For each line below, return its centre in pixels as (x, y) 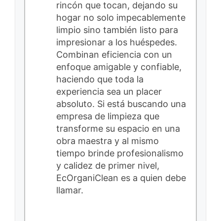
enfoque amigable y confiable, (119, 67)
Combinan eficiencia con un (114, 55)
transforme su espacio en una (118, 129)
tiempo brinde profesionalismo (120, 153)
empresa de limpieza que (108, 116)
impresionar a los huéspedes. (117, 42)
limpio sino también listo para (117, 30)
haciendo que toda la (100, 79)
